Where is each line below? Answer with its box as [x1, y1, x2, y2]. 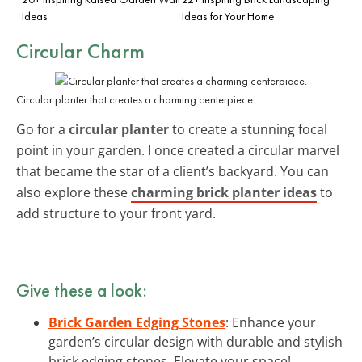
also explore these [16, 183, 131, 201]
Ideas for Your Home [182, 8, 274, 23]
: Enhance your [225, 313, 316, 331]
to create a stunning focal [169, 120, 327, 138]
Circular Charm [16, 36, 145, 65]
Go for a [16, 120, 69, 138]
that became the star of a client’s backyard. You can [16, 162, 329, 180]
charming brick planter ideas [131, 183, 317, 201]
